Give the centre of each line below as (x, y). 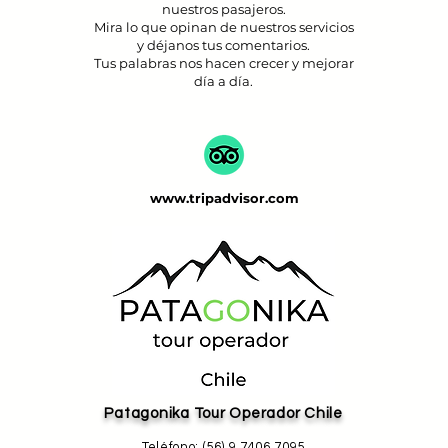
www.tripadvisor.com (224, 198)
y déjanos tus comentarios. (223, 45)
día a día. (223, 81)
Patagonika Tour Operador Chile (223, 413)
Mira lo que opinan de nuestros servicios (223, 27)
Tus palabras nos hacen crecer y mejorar (223, 63)
